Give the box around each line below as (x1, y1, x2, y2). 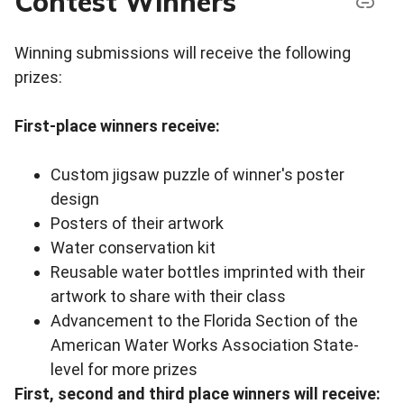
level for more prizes (50, 360, 197, 380)
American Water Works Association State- (50, 335, 359, 355)
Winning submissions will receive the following (14, 43, 351, 63)
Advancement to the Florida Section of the (50, 311, 358, 331)
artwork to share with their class (50, 287, 286, 307)
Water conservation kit (50, 238, 216, 258)
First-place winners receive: (14, 116, 220, 136)
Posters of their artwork (50, 214, 224, 234)
